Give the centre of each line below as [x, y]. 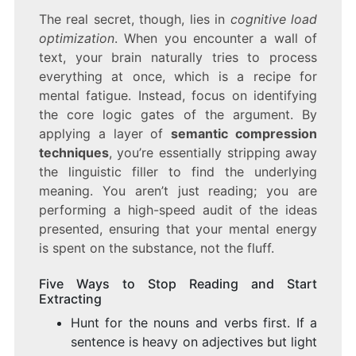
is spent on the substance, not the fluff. [156, 248]
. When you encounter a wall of [216, 38]
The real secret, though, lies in [134, 19]
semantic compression [244, 133]
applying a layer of [105, 133]
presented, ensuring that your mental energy [178, 228]
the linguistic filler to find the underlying [178, 171]
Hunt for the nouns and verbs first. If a [194, 322]
